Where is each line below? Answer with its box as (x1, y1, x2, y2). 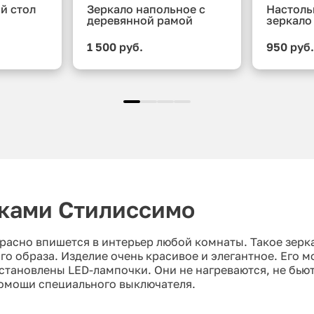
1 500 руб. (86, 40, 143, 55)
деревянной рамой (86, 13, 193, 28)
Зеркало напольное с (86, 2, 205, 17)
